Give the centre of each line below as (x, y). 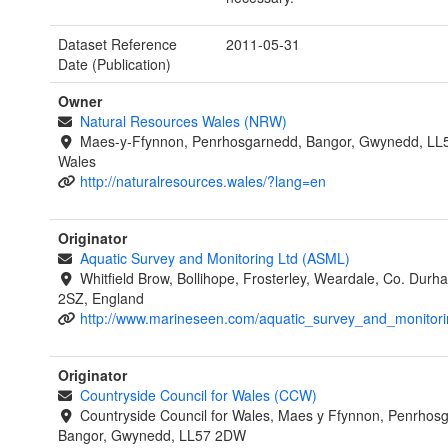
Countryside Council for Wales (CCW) (198, 395)
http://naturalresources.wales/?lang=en (202, 181)
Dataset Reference (117, 44)
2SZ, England (101, 298)
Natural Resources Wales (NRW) (183, 121)
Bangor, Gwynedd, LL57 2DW (152, 435)
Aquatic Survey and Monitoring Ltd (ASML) (214, 258)
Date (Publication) (114, 64)
